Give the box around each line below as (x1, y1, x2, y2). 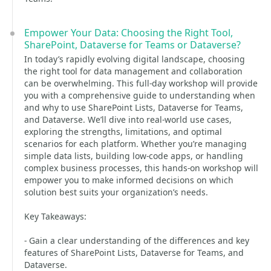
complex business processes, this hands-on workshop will (24, 162, 258, 174)
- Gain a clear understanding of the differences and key (24, 235, 249, 246)
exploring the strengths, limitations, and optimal (24, 126, 222, 137)
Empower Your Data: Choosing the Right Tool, (24, 26, 233, 39)
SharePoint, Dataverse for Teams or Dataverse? (24, 38, 241, 51)
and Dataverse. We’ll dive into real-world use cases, (24, 114, 232, 125)
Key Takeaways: (24, 211, 87, 222)
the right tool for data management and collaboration (24, 65, 243, 77)
